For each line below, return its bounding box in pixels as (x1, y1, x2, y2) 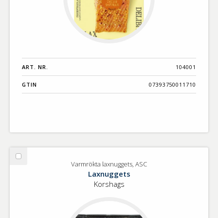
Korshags (93, 179, 125, 189)
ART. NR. (22, 63, 48, 71)
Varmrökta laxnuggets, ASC (71, 159, 147, 168)
